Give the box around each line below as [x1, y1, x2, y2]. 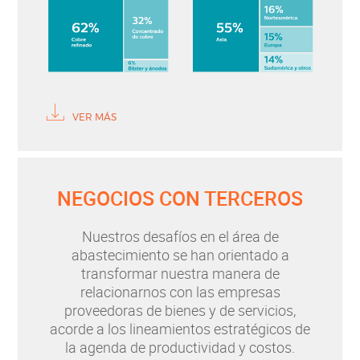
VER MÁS [72, 112, 117, 122]
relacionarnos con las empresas [80, 281, 280, 301]
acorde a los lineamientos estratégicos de [50, 318, 310, 338]
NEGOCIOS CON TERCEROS [57, 184, 303, 211]
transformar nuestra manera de [80, 263, 280, 283]
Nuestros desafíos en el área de [81, 226, 279, 246]
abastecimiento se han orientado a [71, 244, 289, 264]
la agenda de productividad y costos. [65, 337, 295, 357]
